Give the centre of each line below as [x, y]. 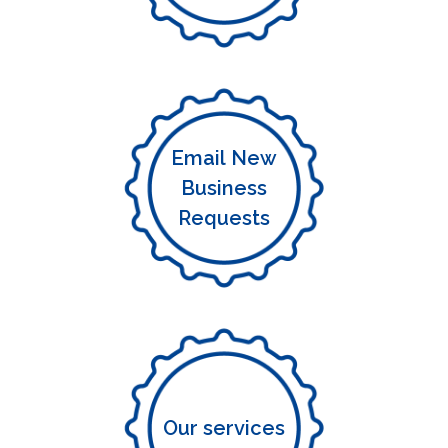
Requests [223, 218]
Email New [223, 158]
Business [223, 188]
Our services [223, 428]
